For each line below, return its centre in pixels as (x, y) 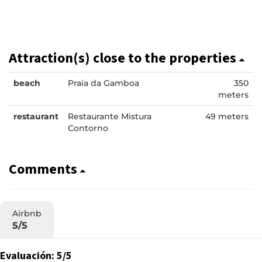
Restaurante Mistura (110, 116)
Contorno (88, 128)
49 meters (227, 116)
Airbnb (27, 213)
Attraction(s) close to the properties (124, 58)
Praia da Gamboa (104, 83)
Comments (44, 169)
